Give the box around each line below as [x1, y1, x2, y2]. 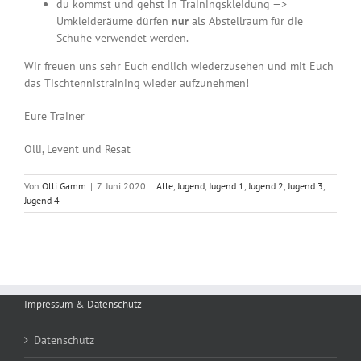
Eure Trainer [24, 109, 85, 124]
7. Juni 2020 [97, 180, 146, 193]
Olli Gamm [42, 180, 86, 193]
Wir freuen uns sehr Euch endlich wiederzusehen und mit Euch [24, 59, 334, 74]
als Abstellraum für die [189, 14, 303, 29]
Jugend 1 [209, 180, 244, 193]
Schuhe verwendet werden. [56, 31, 189, 46]
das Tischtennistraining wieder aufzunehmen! [24, 76, 249, 91]
